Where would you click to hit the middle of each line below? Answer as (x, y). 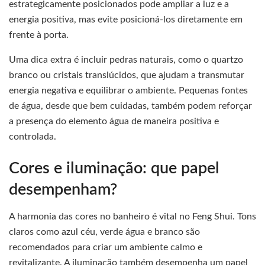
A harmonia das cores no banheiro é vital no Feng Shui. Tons (132, 216)
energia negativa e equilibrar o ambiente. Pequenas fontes (128, 91)
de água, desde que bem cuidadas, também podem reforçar (130, 106)
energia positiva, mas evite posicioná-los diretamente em (126, 20)
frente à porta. (39, 35)
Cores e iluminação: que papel (114, 169)
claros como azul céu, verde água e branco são (104, 232)
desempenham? (63, 190)
